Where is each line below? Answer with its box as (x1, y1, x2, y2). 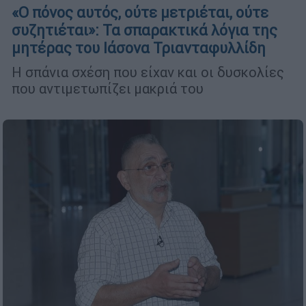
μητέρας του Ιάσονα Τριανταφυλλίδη (12, 39, 266, 58)
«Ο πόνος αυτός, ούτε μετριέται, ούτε (12, 3, 268, 23)
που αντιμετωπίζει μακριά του (12, 80, 204, 98)
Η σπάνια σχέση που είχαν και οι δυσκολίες (12, 64, 284, 81)
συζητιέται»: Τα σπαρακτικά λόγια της (12, 21, 277, 40)
